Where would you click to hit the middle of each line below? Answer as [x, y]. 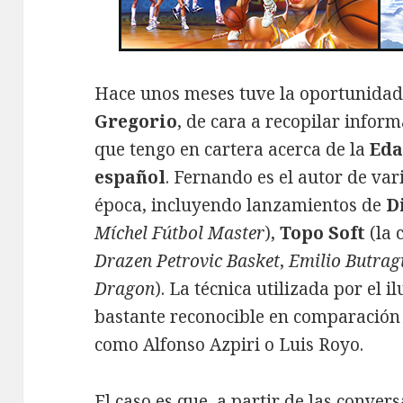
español [130, 178]
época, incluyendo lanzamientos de [241, 206]
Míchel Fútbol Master [180, 233]
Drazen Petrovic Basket [188, 261]
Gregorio [136, 122]
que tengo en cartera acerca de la [233, 150]
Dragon [125, 289]
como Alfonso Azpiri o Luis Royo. [229, 345]
